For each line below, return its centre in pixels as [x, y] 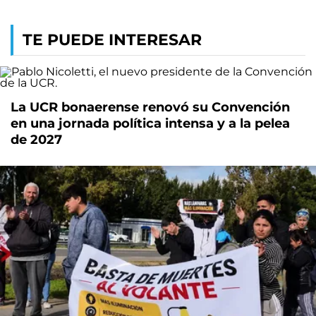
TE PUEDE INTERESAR [112, 39]
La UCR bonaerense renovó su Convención [150, 107]
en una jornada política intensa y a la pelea [150, 123]
